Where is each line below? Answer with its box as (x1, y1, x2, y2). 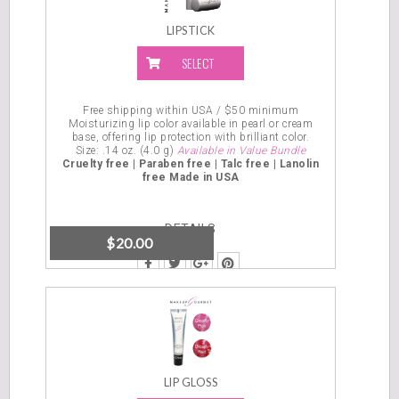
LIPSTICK (166, 24, 216, 37)
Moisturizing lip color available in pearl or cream (69, 118, 313, 130)
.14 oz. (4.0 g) (102, 144, 177, 157)
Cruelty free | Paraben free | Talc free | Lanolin (61, 158, 320, 170)
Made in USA (169, 171, 240, 183)
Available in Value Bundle (176, 144, 306, 157)
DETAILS (165, 222, 216, 236)
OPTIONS (169, 87, 212, 106)
